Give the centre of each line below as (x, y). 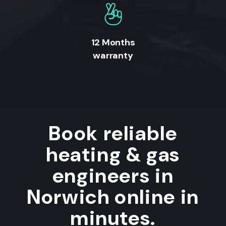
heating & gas (113, 154)
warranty (113, 56)
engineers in (113, 175)
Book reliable (113, 133)
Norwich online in (113, 196)
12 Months (113, 43)
